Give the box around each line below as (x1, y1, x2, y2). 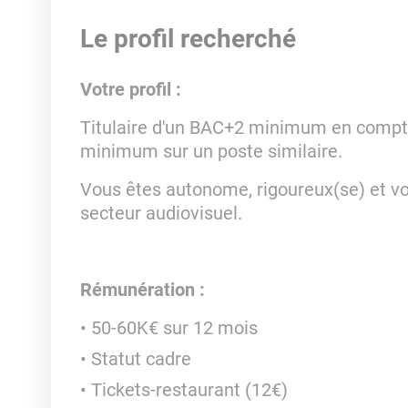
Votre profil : (79, 78, 181, 100)
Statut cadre (90, 348, 191, 370)
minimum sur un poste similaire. (79, 140, 342, 162)
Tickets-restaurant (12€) (90, 379, 288, 401)
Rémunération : (79, 279, 205, 301)
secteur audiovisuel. (79, 202, 242, 224)
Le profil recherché (79, 24, 296, 54)
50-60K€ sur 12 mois (90, 317, 258, 339)
